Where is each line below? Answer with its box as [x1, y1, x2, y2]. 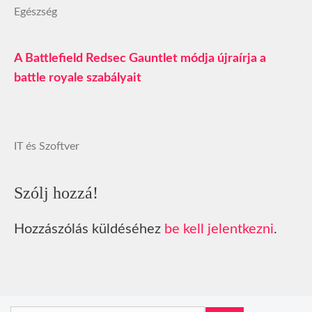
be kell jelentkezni [164, 221, 274, 236]
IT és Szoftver [14, 140, 79, 152]
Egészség [14, 6, 57, 17]
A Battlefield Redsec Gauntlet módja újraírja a [14, 52, 266, 65]
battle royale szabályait [14, 71, 141, 84]
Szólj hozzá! [14, 183, 98, 202]
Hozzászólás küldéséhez [14, 221, 164, 236]
